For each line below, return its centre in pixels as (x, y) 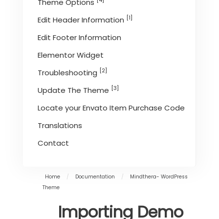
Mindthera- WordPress (159, 176)
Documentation (95, 176)
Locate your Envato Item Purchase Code (111, 108)
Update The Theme (75, 90)
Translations (60, 125)
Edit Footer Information (80, 37)
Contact (54, 143)
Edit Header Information (82, 20)
